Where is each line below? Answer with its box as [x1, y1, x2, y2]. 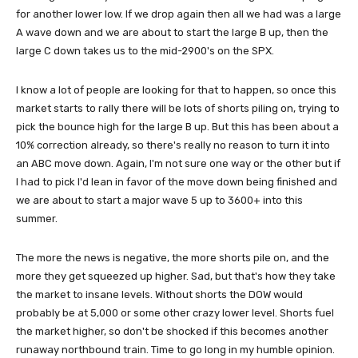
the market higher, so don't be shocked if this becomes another [16, 324, 328, 337]
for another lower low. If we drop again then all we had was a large [16, 7, 341, 20]
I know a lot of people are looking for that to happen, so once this [16, 83, 336, 96]
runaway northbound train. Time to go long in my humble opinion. [16, 343, 335, 356]
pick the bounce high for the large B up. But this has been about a [16, 120, 339, 133]
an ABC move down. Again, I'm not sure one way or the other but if [16, 157, 340, 169]
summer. [16, 212, 58, 225]
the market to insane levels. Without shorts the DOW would [16, 288, 303, 300]
